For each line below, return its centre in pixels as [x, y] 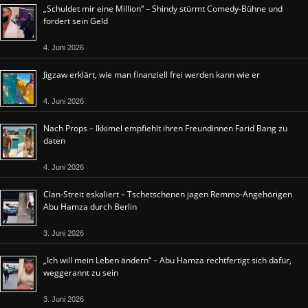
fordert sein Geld [76, 21]
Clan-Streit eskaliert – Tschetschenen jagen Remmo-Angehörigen [168, 195]
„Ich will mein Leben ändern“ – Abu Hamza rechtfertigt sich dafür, [167, 261]
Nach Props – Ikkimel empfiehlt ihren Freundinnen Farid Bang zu [165, 129]
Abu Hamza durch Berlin [90, 207]
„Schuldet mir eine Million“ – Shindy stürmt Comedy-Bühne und [163, 9]
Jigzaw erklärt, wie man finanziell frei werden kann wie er [152, 75]
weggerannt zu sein [81, 273]
